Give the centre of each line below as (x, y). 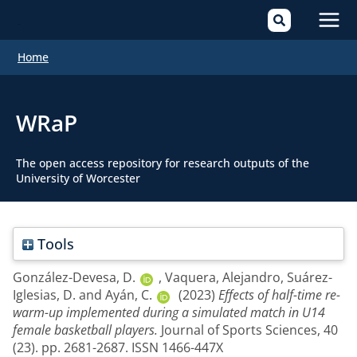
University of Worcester (78, 178)
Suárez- (310, 278)
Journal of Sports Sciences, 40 (248, 330)
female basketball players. (85, 330)
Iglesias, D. (44, 295)
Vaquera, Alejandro (223, 278)
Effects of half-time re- (279, 295)
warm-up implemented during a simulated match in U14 (169, 313)
